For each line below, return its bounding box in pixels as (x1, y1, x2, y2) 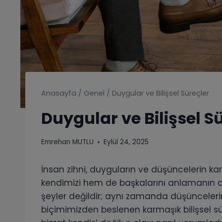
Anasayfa (41, 88, 76, 99)
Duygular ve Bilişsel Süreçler (112, 88, 209, 99)
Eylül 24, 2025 (104, 137, 149, 147)
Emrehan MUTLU (41, 137, 94, 147)
